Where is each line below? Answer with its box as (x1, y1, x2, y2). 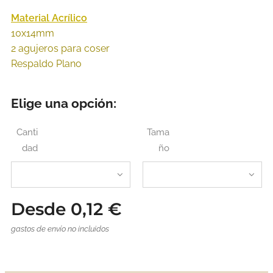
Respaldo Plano (11, 58, 87, 70)
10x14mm (11, 27, 54, 40)
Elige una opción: (11, 96, 116, 112)
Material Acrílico (11, 12, 87, 24)
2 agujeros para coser (11, 43, 110, 55)
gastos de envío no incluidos (11, 224, 109, 234)
